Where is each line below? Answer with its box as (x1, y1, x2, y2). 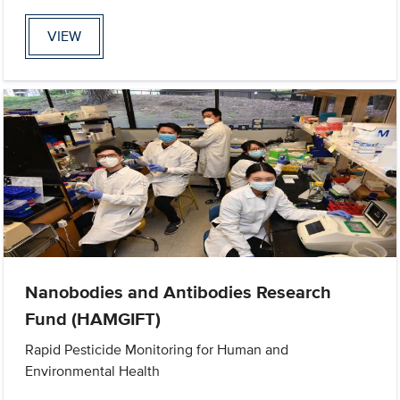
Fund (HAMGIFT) (25, 304, 162, 332)
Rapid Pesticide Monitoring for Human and (25, 338, 289, 360)
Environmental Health (25, 360, 161, 381)
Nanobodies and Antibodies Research (25, 278, 332, 305)
